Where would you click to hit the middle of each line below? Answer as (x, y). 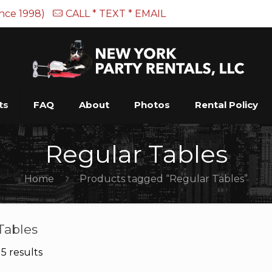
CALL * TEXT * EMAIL (116, 14)
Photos (152, 105)
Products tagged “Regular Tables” (164, 179)
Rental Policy (226, 105)
